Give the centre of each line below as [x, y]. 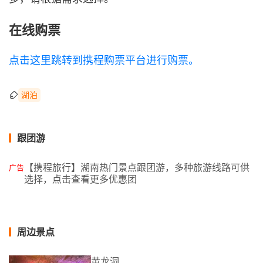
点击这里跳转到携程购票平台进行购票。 [104, 60]
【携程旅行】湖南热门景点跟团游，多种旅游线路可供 [137, 168]
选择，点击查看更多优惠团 [80, 179]
